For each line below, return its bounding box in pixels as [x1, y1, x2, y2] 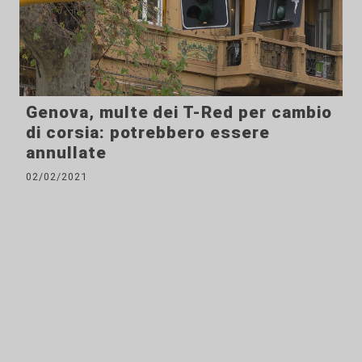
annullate [26, 143, 107, 163]
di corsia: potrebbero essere [26, 123, 270, 143]
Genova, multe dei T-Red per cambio [26, 103, 332, 123]
